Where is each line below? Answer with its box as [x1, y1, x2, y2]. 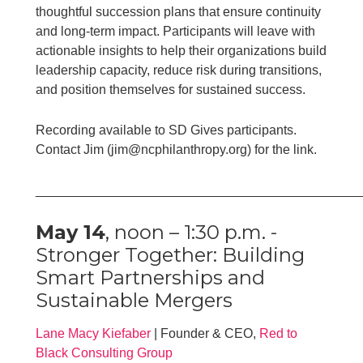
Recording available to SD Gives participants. [36, 122, 301, 137]
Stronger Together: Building [36, 242, 305, 267]
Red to [259, 326, 298, 340]
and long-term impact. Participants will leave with [36, 23, 316, 38]
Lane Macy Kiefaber [36, 326, 152, 340]
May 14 [36, 220, 106, 244]
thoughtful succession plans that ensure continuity [36, 4, 322, 19]
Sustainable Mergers [36, 288, 233, 312]
